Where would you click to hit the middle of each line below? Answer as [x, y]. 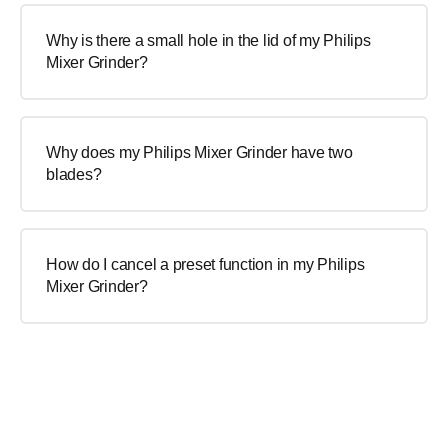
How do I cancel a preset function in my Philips [205, 264]
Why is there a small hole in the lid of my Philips [208, 40]
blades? [74, 174]
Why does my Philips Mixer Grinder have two [199, 152]
